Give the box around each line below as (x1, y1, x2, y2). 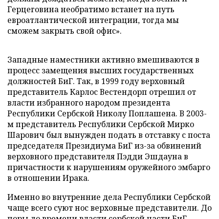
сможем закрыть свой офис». (7, 25, 122, 36)
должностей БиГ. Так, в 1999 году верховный (7, 75, 185, 87)
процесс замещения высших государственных (7, 65, 194, 76)
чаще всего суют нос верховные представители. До (7, 202, 212, 213)
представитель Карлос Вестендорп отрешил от (7, 86, 196, 97)
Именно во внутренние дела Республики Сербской (7, 191, 211, 202)
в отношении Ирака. (7, 172, 89, 183)
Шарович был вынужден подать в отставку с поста (7, 129, 210, 140)
